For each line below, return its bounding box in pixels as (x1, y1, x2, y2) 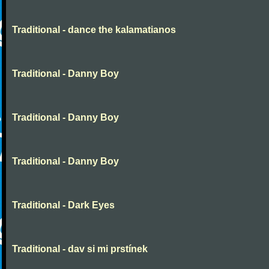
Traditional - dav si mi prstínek (12, 244, 148, 254)
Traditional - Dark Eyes (12, 200, 115, 210)
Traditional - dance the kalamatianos (12, 25, 176, 35)
